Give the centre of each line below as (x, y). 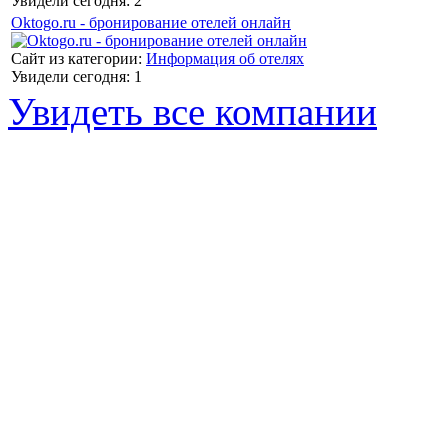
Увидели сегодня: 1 (76, 76)
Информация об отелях (225, 58)
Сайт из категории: (78, 58)
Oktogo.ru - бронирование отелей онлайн (151, 22)
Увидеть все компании (192, 111)
